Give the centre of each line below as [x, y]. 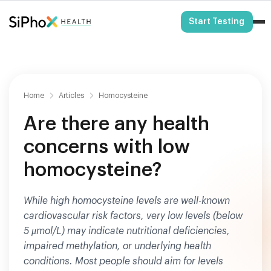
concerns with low [107, 147]
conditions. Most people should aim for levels [123, 261]
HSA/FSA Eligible [140, 11]
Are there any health [116, 124]
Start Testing [217, 21]
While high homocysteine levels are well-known [127, 201]
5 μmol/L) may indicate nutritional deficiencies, [127, 231]
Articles [71, 95]
